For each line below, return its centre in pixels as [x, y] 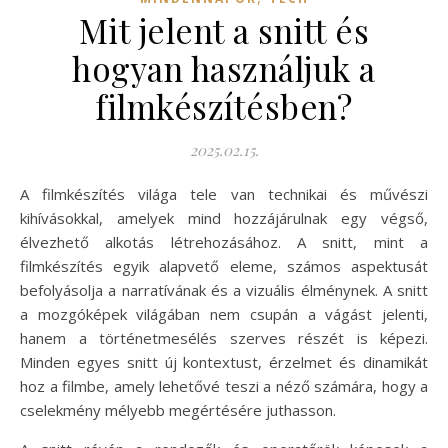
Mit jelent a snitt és [224, 29]
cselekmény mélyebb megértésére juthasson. [178, 409]
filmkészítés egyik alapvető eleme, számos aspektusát [224, 265]
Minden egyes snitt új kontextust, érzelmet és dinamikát [224, 361]
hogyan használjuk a [224, 67]
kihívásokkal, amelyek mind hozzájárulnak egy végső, [224, 217]
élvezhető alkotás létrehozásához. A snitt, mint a [224, 241]
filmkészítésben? [224, 105]
